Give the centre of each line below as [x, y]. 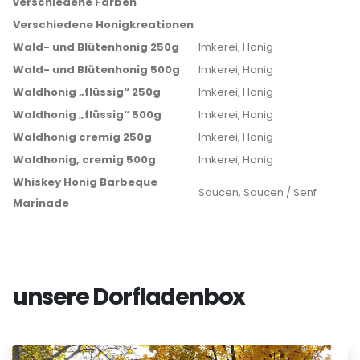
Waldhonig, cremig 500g [84, 160]
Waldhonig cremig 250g [82, 137]
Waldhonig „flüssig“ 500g [87, 115]
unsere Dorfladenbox [129, 296]
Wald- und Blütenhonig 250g [96, 47]
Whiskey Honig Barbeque [85, 182]
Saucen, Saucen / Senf [258, 192]
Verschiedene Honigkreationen [103, 25]
